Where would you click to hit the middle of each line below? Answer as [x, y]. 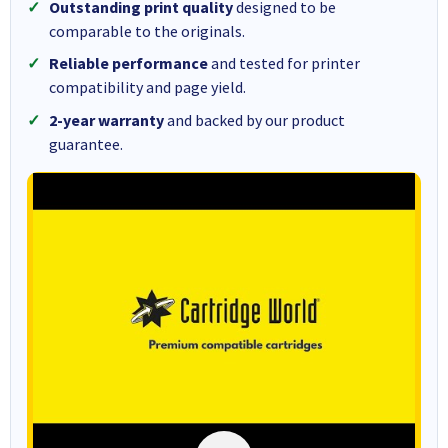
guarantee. [85, 144]
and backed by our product [254, 120]
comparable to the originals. [146, 30]
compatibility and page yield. [147, 87]
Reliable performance [128, 63]
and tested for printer [283, 63]
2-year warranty [106, 120]
